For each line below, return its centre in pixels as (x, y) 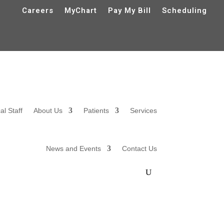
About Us (48, 110)
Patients (96, 110)
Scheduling (185, 10)
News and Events (73, 148)
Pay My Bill (130, 10)
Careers (38, 10)
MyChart (81, 10)
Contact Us (139, 148)
